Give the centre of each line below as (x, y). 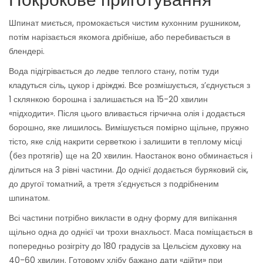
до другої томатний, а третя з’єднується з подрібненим (114, 184)
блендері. (27, 51)
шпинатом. (29, 198)
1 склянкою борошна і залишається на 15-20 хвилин (108, 100)
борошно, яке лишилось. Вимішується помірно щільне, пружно (129, 128)
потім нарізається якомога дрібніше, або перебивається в (119, 37)
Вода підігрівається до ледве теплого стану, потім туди (114, 71)
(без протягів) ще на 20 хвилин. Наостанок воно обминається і (131, 156)
